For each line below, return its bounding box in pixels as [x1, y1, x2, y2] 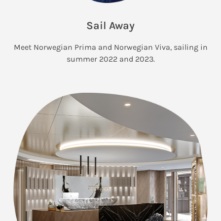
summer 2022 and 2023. [66, 54, 155, 64]
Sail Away [86, 19, 135, 32]
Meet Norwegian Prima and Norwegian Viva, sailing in [13, 42, 208, 52]
